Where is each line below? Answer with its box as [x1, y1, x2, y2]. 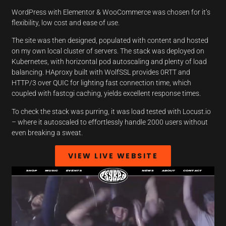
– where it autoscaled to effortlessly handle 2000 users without [12, 118, 208, 126]
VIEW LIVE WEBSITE [68, 151, 158, 161]
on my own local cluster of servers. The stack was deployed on [12, 47, 205, 55]
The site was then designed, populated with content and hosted [12, 36, 209, 45]
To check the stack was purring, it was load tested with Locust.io [12, 107, 211, 116]
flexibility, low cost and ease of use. [12, 19, 122, 27]
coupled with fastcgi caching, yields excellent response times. [12, 89, 201, 98]
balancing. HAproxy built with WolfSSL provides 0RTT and [12, 68, 191, 77]
